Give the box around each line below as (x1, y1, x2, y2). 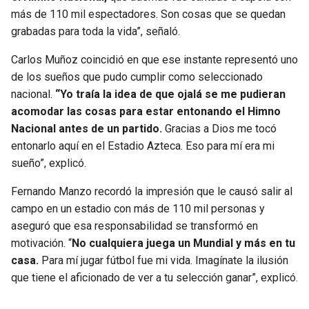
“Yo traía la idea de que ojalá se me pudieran (55, 88, 286, 101)
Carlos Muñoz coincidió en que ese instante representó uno (11, 53, 298, 67)
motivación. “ (11, 237, 72, 250)
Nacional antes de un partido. (11, 122, 162, 136)
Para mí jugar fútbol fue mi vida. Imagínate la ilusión (39, 254, 288, 268)
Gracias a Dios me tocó (162, 122, 277, 136)
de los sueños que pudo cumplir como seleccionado (11, 70, 263, 84)
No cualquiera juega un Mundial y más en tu (72, 237, 295, 250)
